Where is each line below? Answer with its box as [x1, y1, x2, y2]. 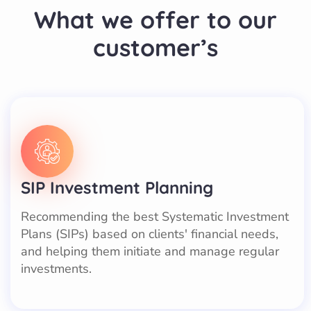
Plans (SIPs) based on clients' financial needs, [21, 225, 278, 242]
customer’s [93, 32, 218, 62]
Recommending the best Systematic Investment [21, 208, 289, 225]
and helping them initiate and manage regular [21, 242, 279, 260]
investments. [21, 260, 92, 277]
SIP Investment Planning [21, 176, 213, 198]
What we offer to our [34, 4, 277, 35]
